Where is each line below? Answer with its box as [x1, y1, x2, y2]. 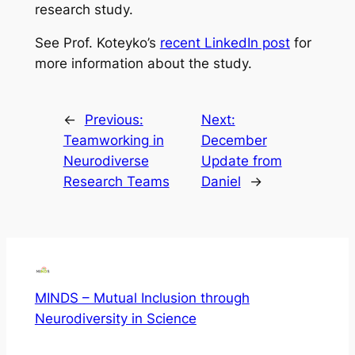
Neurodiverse [63, 153, 149, 170]
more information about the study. [34, 55, 252, 72]
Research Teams [63, 174, 170, 190]
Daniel [200, 174, 241, 190]
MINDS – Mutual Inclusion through [34, 289, 250, 306]
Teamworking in [63, 132, 164, 149]
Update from [200, 153, 282, 170]
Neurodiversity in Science [34, 310, 197, 326]
